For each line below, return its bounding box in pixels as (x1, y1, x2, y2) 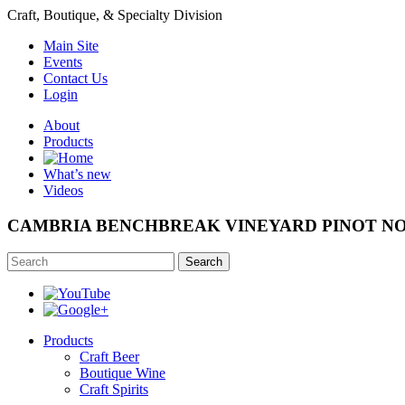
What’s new (43, 166, 111, 182)
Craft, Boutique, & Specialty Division (7, 7, 222, 23)
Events (43, 54, 82, 70)
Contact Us (43, 71, 108, 86)
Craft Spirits (80, 381, 148, 398)
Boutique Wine (80, 365, 165, 381)
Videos (43, 183, 83, 198)
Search (185, 255, 222, 269)
